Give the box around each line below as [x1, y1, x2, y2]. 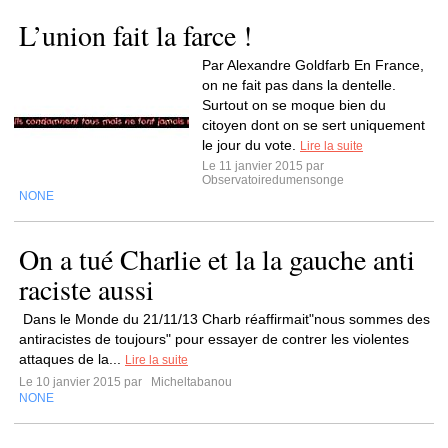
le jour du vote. [202, 137, 300, 153]
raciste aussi [19, 270, 154, 308]
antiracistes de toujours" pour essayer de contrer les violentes [19, 331, 409, 347]
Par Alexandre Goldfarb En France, [202, 57, 424, 73]
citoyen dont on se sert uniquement [202, 117, 425, 133]
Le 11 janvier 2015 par [202, 159, 330, 173]
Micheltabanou [148, 375, 232, 389]
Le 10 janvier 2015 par [19, 375, 148, 389]
